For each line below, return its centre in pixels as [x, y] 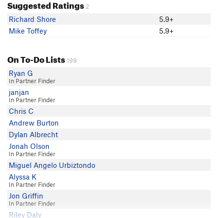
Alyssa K [23, 177]
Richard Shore [32, 19]
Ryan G [21, 73]
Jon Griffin [26, 196]
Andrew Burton [34, 123]
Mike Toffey [28, 31]
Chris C [21, 111]
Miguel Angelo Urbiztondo [52, 165]
